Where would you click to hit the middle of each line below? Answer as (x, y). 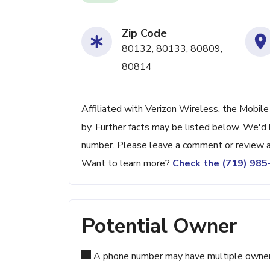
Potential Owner (159, 226)
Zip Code (144, 33)
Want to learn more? (127, 163)
